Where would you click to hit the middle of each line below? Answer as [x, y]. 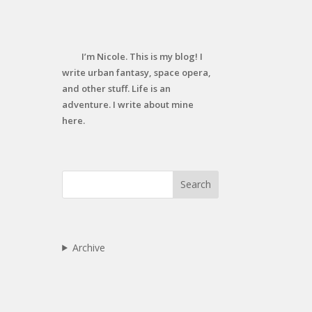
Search [195, 185]
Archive [88, 247]
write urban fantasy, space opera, [137, 73]
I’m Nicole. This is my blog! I [142, 57]
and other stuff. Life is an [117, 89]
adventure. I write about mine [128, 105]
